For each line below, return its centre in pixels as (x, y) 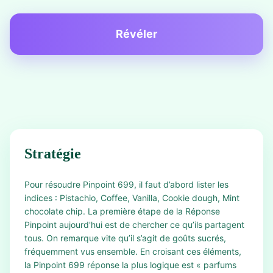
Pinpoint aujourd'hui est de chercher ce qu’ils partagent (134, 225)
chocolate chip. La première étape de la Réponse (122, 211)
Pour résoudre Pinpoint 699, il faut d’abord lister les (126, 184)
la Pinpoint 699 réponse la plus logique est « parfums (130, 265)
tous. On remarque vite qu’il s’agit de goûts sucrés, (125, 238)
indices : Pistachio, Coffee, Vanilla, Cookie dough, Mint (132, 198)
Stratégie (53, 154)
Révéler (136, 34)
